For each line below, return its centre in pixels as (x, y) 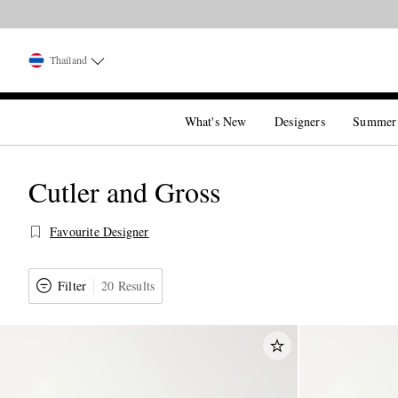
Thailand (68, 60)
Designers (300, 121)
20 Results (128, 286)
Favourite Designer (99, 231)
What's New (215, 121)
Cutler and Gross (124, 191)
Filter (72, 286)
